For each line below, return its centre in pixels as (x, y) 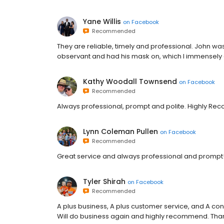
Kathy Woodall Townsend (130, 81)
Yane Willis (102, 21)
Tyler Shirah (104, 181)
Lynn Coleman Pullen (120, 131)
